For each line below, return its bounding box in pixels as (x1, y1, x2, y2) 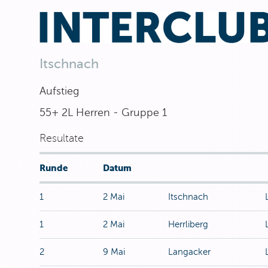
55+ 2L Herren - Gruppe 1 (39, 106, 167, 118)
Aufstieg (39, 85, 79, 97)
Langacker (167, 247, 211, 257)
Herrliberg (167, 220, 208, 229)
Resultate (39, 132, 84, 144)
